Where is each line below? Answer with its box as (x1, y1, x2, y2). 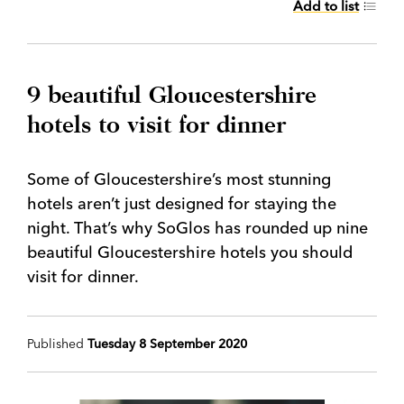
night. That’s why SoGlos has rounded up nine (27, 217, 368, 238)
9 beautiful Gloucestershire (27, 81, 317, 108)
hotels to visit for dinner (27, 111, 286, 138)
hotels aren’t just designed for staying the (27, 193, 336, 214)
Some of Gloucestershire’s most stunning (27, 169, 331, 189)
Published (27, 335, 87, 352)
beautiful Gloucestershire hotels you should (27, 242, 353, 262)
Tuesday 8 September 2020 (87, 335, 247, 352)
